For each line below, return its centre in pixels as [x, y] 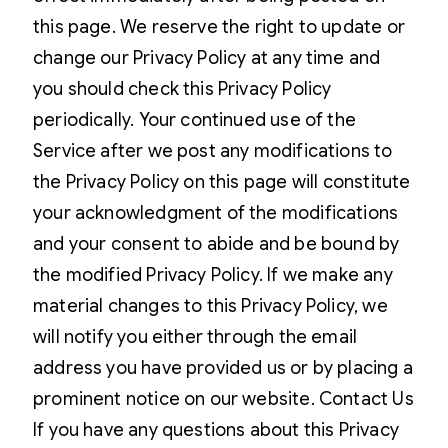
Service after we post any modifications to [213, 150]
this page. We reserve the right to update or [219, 26]
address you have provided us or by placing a [223, 367]
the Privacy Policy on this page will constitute [222, 181]
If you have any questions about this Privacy [216, 429]
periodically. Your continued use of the [195, 119]
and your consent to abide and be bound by [216, 243]
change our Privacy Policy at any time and [207, 57]
